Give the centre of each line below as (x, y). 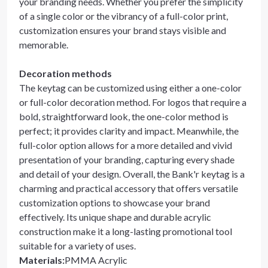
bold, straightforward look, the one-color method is (124, 116)
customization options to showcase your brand (115, 202)
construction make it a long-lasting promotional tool (126, 231)
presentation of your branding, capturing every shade (127, 159)
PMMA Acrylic (96, 260)
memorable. (44, 45)
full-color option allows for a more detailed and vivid (126, 145)
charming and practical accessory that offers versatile (129, 188)
